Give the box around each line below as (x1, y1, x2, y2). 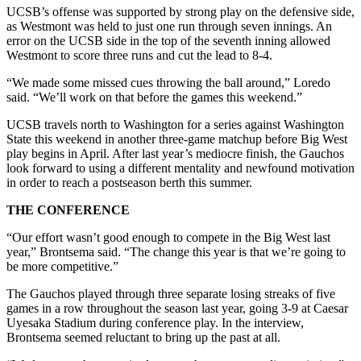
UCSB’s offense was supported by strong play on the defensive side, (6, 4, 355, 19)
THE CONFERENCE (6, 202, 130, 217)
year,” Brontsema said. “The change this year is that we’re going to (6, 244, 346, 259)
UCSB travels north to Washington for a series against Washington (6, 117, 344, 131)
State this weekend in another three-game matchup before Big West (6, 131, 347, 146)
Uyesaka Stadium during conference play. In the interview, (6, 315, 304, 330)
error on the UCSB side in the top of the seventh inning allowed (6, 33, 330, 48)
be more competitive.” (6, 259, 118, 273)
